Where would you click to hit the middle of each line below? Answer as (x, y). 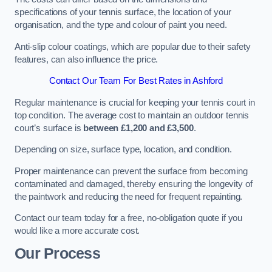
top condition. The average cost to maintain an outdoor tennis (132, 115)
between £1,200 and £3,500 (137, 128)
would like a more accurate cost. (77, 231)
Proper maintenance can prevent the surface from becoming (131, 171)
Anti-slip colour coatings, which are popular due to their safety (133, 46)
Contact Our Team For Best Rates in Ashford (136, 81)
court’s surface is (48, 128)
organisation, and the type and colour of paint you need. (122, 25)
